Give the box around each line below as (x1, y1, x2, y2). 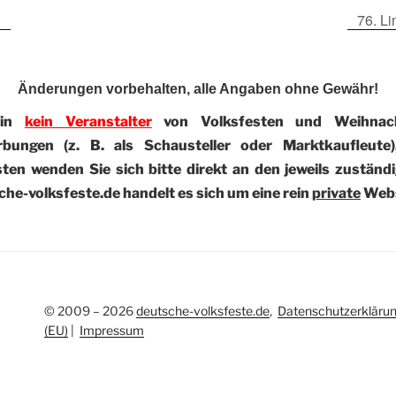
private (312, 184, 361, 202)
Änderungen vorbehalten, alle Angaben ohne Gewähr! (18, 80, 378, 96)
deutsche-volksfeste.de (135, 302, 270, 318)
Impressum (79, 322, 144, 338)
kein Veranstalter (24, 112, 152, 130)
